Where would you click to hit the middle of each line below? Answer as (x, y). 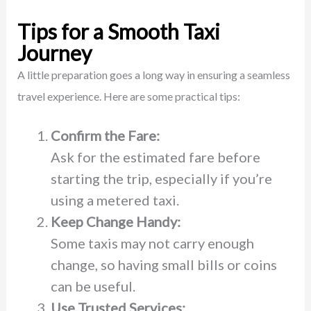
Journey (54, 52)
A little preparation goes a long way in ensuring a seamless (153, 74)
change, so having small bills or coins (163, 264)
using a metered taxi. (115, 200)
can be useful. (93, 286)
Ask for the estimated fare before (155, 157)
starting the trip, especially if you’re (161, 178)
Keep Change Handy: (115, 221)
